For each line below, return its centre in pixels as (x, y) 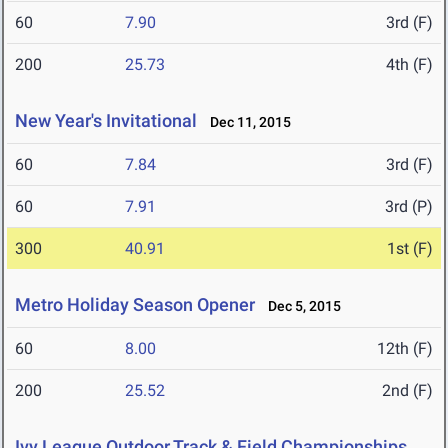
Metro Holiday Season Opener (135, 305)
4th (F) (409, 65)
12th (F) (405, 349)
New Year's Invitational (106, 121)
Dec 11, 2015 (246, 122)
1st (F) (410, 249)
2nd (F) (407, 391)
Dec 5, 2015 (300, 306)
